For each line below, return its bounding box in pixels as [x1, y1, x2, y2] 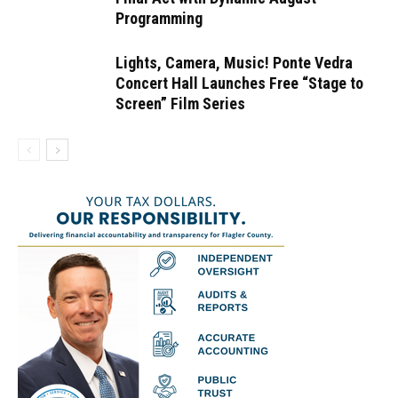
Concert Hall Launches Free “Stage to [115, 74, 363, 93]
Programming [115, 9, 203, 28]
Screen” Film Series [115, 94, 245, 114]
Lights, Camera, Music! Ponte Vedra [115, 53, 353, 73]
